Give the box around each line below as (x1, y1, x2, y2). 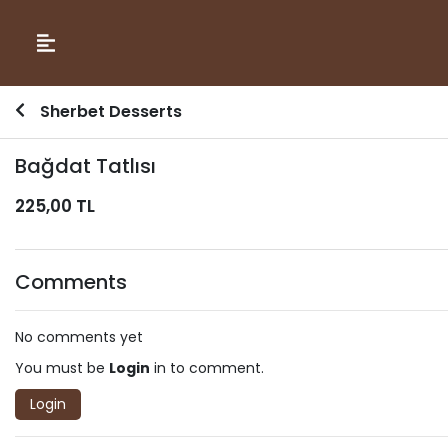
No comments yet (15, 327, 143, 347)
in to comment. (150, 358, 264, 378)
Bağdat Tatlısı (15, 152, 156, 180)
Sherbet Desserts (40, 100, 182, 123)
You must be (15, 358, 109, 378)
